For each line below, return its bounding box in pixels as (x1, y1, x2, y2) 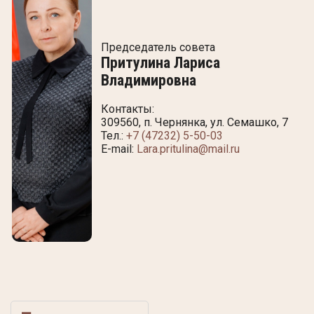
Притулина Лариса (101, 53, 220, 71)
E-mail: (101, 142, 137, 156)
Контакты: (101, 102, 154, 116)
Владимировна (101, 71, 196, 89)
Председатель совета (101, 40, 218, 54)
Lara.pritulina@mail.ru (137, 142, 240, 156)
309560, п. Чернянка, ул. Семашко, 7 (101, 115, 288, 129)
